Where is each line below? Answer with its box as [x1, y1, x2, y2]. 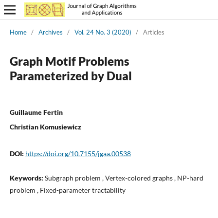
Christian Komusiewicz [9, 122, 81, 131]
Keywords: [9, 173, 45, 182]
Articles [143, 28, 164, 36]
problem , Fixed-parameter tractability [9, 185, 126, 194]
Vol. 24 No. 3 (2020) [74, 28, 131, 36]
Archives [38, 28, 63, 36]
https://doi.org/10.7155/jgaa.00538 [25, 149, 131, 158]
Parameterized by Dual [9, 68, 132, 83]
